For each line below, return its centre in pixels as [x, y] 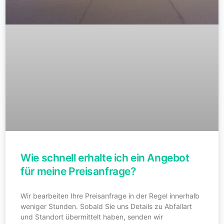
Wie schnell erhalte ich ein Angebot [105, 158]
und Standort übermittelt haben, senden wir [92, 217]
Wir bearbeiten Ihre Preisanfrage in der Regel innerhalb [110, 196]
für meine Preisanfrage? [78, 171]
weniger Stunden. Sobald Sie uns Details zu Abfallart [106, 206]
